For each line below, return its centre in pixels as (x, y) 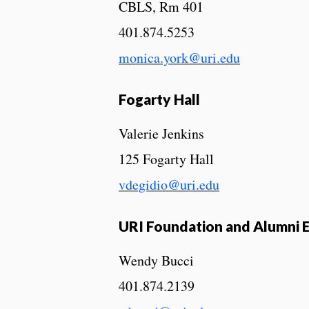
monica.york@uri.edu (179, 58)
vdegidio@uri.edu (169, 184)
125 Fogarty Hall (166, 159)
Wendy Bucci (156, 260)
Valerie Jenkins (161, 133)
